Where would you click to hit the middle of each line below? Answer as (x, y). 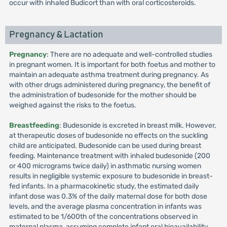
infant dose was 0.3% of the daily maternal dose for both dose (108, 196)
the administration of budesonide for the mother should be (103, 95)
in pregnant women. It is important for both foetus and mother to (112, 65)
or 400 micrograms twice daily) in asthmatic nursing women (105, 166)
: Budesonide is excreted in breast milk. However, (137, 125)
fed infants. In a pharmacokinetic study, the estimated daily (104, 186)
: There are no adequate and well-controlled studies (129, 54)
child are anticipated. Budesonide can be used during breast (105, 146)
